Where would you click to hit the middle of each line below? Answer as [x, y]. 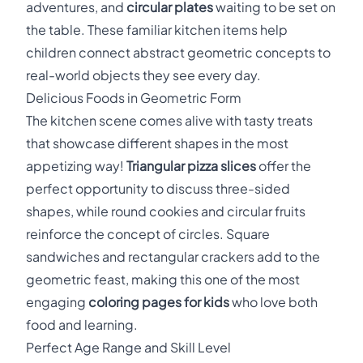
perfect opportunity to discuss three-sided [158, 188]
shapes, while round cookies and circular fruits [166, 211]
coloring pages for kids [159, 302]
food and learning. [82, 325]
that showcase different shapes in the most [157, 143]
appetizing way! [76, 166]
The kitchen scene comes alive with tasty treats [169, 120]
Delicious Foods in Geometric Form [134, 98]
